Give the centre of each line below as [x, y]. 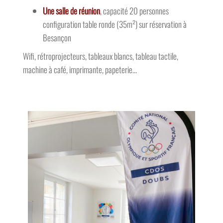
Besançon [57, 25]
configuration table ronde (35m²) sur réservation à [114, 11]
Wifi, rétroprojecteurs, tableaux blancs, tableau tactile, [100, 43]
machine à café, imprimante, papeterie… [80, 56]
